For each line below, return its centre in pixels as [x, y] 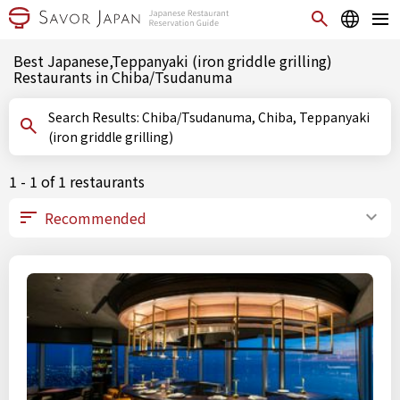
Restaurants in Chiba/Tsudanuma [123, 77]
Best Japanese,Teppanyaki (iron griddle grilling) [173, 61]
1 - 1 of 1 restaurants [77, 181]
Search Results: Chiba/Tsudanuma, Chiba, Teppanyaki [95, 117]
